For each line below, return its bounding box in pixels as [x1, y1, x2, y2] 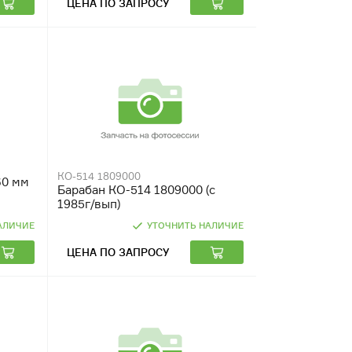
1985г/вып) [57, 196, 120, 211]
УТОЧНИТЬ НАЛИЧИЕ [146, 220, 244, 231]
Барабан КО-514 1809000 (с [57, 182, 215, 197]
